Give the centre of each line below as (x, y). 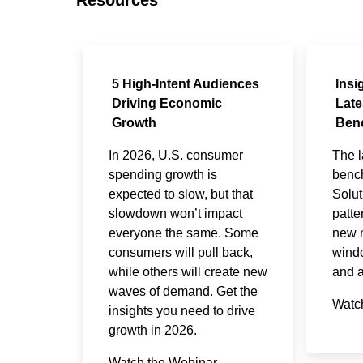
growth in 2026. (152, 330)
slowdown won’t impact (175, 213)
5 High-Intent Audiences (185, 83)
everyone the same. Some (183, 233)
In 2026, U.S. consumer (175, 155)
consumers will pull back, (180, 252)
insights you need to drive (181, 310)
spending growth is (162, 174)
